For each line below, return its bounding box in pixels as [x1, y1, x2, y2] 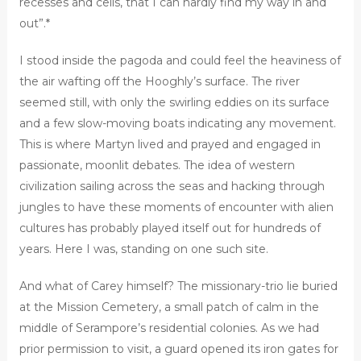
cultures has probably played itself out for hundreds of [19, 221, 321, 236]
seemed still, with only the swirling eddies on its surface [19, 95, 330, 110]
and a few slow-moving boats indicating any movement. [19, 116, 336, 131]
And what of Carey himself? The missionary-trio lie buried [19, 279, 338, 294]
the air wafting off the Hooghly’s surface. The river [19, 74, 300, 89]
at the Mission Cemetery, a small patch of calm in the [19, 300, 319, 315]
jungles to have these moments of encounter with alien [19, 200, 334, 215]
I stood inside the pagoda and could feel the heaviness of [19, 53, 341, 68]
